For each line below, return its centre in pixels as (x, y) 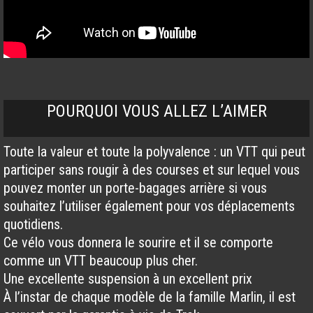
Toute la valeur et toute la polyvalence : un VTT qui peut (154, 152)
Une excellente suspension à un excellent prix (128, 279)
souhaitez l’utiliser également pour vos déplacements (149, 206)
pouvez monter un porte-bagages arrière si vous (135, 188)
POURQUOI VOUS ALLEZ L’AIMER (156, 111)
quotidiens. (33, 225)
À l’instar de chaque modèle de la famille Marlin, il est (150, 297)
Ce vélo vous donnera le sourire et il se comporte (138, 243)
